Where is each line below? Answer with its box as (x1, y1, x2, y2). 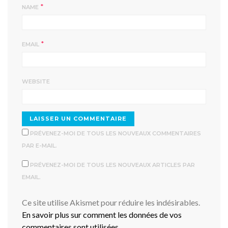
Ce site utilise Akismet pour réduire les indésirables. (22, 197, 200, 207)
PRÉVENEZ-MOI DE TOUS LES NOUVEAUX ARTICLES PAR (30, 161, 195, 168)
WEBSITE (22, 78, 50, 85)
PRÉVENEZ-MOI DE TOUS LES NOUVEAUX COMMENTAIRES (30, 130, 201, 137)
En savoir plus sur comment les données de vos (22, 210, 182, 219)
